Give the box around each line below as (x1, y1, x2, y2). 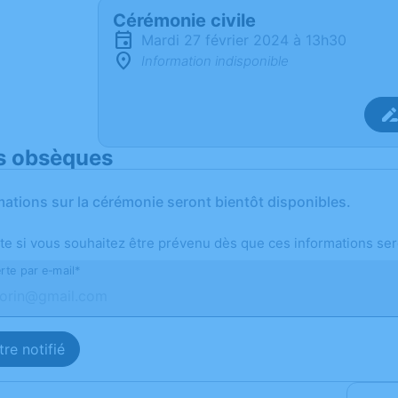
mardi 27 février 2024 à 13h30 (154, 31, 346, 49)
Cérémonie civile (113, 10, 256, 31)
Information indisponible (141, 52, 289, 69)
